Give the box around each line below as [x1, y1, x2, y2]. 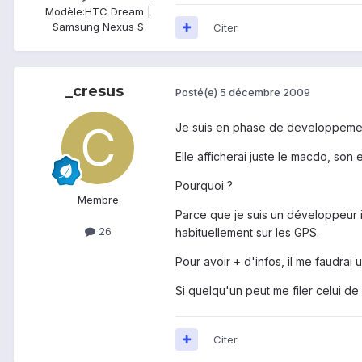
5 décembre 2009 [220, 86, 310, 99]
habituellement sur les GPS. [175, 225, 319, 239]
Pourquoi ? [175, 178, 233, 192]
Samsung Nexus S [52, 19, 144, 33]
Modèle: [44, 4, 85, 18]
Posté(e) [175, 86, 220, 99]
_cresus [65, 82, 124, 100]
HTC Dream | [84, 4, 151, 18]
